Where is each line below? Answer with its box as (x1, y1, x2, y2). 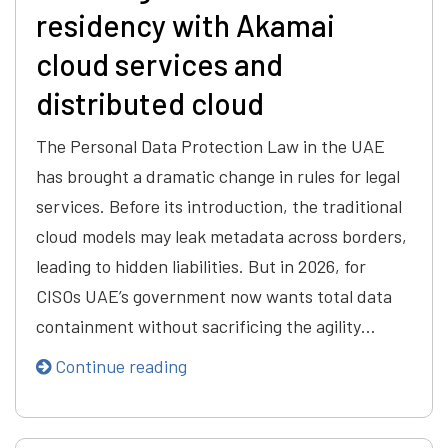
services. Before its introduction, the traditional (36, 195, 402, 218)
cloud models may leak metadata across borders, (36, 225, 407, 248)
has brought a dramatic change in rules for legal (36, 165, 400, 188)
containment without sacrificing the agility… (36, 315, 376, 338)
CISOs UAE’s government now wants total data (36, 285, 392, 308)
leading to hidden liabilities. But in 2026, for (36, 255, 366, 278)
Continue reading (51, 355, 187, 378)
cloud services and (36, 46, 283, 83)
